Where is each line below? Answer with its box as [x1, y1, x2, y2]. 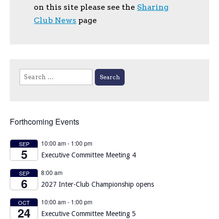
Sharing [137, 2, 169, 12]
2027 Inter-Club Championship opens [41, 180, 154, 189]
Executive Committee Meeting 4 [41, 151, 136, 159]
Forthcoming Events [10, 116, 79, 128]
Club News [34, 16, 77, 25]
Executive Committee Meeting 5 [41, 210, 136, 218]
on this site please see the [34, 2, 137, 12]
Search [19, 70, 41, 78]
